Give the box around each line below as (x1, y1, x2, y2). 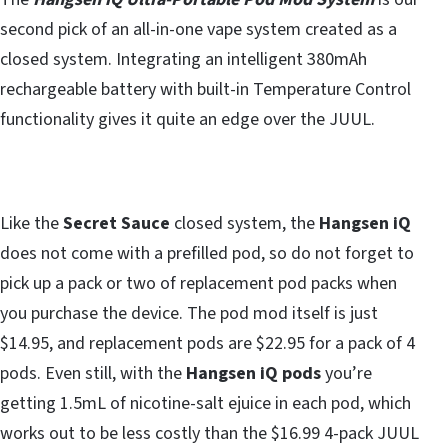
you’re (321, 361, 372, 387)
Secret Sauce (59, 211, 170, 237)
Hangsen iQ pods (186, 361, 321, 387)
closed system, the (170, 211, 319, 237)
